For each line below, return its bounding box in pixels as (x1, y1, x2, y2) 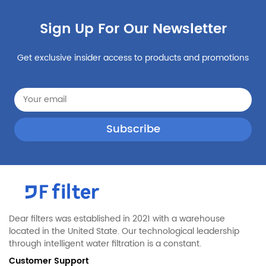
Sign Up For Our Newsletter (39, 17, 227, 40)
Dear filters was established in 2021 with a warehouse (9, 212, 225, 226)
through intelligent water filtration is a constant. (9, 237, 201, 251)
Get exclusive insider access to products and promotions (17, 50, 249, 65)
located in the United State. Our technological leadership (9, 224, 239, 239)
